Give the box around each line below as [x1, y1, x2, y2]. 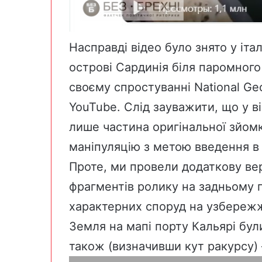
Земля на [69, 219, 126, 233]
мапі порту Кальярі [126, 219, 236, 233]
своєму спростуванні [69, 80, 194, 94]
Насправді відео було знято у [69, 40, 240, 54]
